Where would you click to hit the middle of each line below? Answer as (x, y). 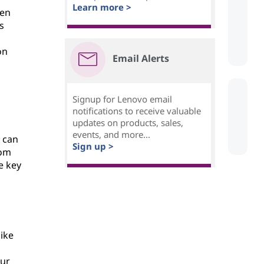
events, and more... (111, 135)
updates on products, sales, (128, 123)
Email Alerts (141, 59)
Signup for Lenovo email (122, 99)
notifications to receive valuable (137, 111)
